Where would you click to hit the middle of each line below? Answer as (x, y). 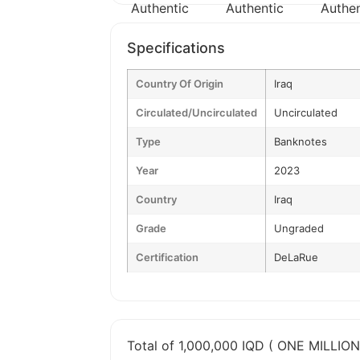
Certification (167, 257)
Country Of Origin (180, 84)
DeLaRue (296, 257)
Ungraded (299, 228)
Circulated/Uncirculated (196, 112)
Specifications (176, 48)
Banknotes (301, 141)
